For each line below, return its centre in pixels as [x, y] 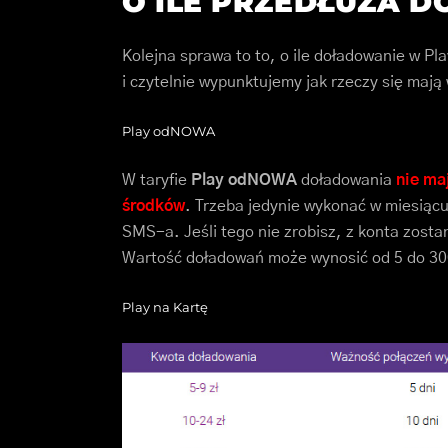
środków [153, 206]
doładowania [346, 180]
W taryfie [156, 180]
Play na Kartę [165, 307]
